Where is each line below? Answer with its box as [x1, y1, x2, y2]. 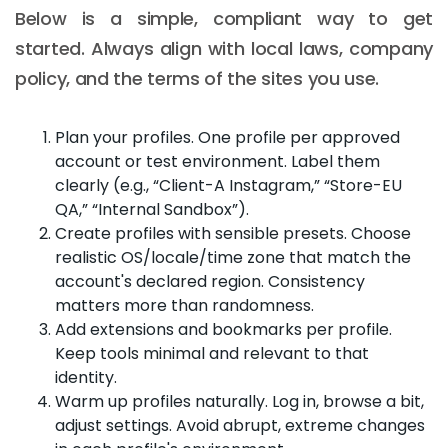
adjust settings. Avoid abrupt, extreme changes [55, 413, 425, 437]
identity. [55, 365, 117, 389]
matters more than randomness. [55, 293, 314, 317]
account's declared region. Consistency [55, 269, 365, 293]
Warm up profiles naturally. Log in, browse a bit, [55, 389, 424, 413]
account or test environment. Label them [55, 149, 380, 173]
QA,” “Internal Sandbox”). [55, 197, 249, 221]
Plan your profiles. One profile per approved [55, 125, 400, 149]
